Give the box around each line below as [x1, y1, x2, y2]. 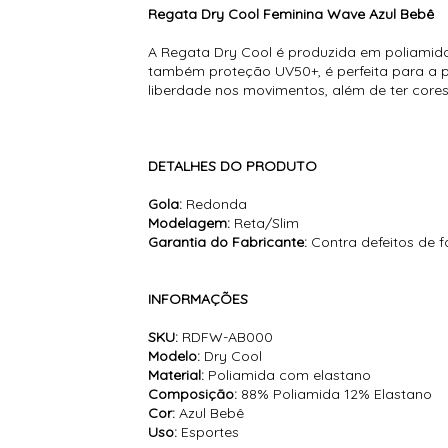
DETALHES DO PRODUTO [148, 157, 318, 176]
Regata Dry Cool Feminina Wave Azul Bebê [148, 5, 435, 24]
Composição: [148, 385, 238, 404]
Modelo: [148, 347, 201, 366]
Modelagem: [148, 214, 231, 233]
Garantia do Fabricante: [148, 233, 312, 252]
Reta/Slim [230, 214, 300, 233]
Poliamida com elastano [204, 366, 372, 385]
